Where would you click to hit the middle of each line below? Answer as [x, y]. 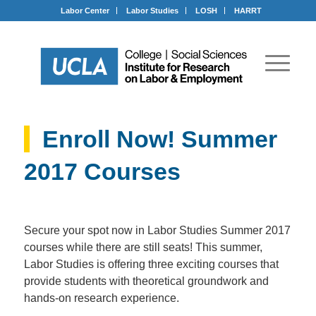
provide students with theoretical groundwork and [146, 281]
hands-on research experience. [101, 298]
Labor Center [85, 11]
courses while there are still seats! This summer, [143, 247]
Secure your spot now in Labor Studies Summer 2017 [157, 230]
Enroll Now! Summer [159, 139]
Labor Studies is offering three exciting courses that [151, 264]
